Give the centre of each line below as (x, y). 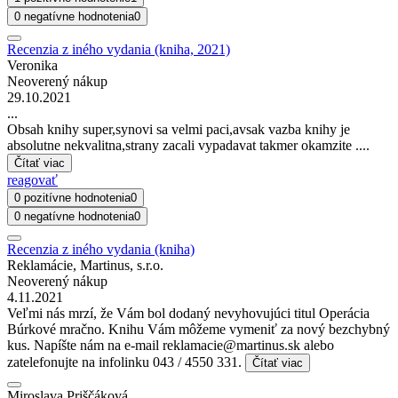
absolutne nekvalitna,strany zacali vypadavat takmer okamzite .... (188, 146)
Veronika (32, 66)
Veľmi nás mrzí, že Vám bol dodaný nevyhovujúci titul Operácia (188, 314)
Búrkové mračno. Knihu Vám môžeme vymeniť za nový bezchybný (199, 330)
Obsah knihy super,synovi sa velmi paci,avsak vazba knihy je (179, 130)
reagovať (32, 180)
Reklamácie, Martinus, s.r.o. (85, 266)
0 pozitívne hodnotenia (72, 198)
